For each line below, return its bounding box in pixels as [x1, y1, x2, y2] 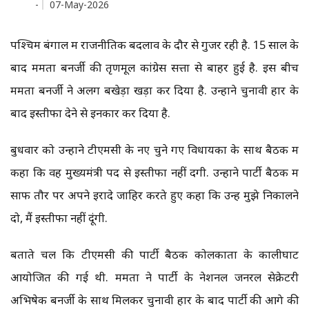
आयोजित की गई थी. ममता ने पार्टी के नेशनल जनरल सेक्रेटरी [10, 269, 299, 286]
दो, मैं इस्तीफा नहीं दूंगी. [10, 210, 108, 226]
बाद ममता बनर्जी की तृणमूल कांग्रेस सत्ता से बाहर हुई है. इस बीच [10, 59, 299, 76]
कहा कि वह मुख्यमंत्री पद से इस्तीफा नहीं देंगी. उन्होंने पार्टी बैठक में [10, 164, 299, 181]
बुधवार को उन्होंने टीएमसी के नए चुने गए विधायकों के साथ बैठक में [10, 141, 299, 158]
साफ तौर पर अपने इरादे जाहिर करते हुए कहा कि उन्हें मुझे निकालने [10, 187, 299, 203]
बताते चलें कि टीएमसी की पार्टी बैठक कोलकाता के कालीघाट [10, 246, 299, 263]
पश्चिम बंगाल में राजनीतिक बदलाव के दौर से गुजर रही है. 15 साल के [10, 37, 299, 53]
